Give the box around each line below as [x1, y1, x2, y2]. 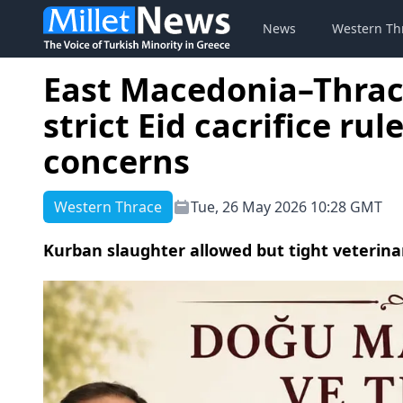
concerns [43, 139, 190, 184]
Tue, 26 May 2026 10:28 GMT [191, 197, 382, 217]
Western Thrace [54, 197, 162, 217]
